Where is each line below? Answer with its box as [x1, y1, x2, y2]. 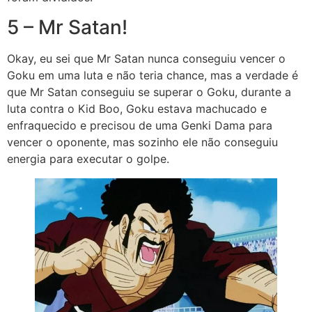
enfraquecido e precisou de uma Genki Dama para [7, 118, 272, 132]
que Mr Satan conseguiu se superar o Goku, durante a [7, 84, 291, 99]
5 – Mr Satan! [7, 15, 127, 39]
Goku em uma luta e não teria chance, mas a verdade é [7, 68, 298, 82]
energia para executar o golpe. [7, 151, 173, 166]
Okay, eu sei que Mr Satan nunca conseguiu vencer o [7, 51, 286, 65]
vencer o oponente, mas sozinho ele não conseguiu [7, 134, 278, 149]
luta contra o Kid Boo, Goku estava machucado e [7, 101, 267, 116]
